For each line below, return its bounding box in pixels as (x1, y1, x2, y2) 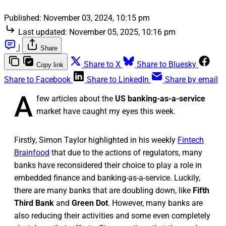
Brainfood (14, 147, 49, 157)
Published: (4, 13, 41, 23)
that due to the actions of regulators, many (49, 147, 202, 157)
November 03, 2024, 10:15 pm (43, 13, 150, 23)
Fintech (178, 135, 204, 145)
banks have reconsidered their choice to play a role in (14, 160, 202, 170)
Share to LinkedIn (87, 74, 149, 84)
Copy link (36, 61, 64, 69)
